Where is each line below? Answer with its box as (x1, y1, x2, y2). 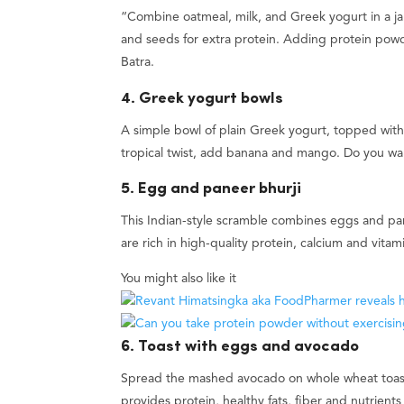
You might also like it (121, 271, 237, 285)
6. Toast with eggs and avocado (121, 338, 360, 354)
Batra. (121, 56, 155, 69)
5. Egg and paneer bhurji (121, 180, 302, 197)
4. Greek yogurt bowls (121, 90, 284, 106)
